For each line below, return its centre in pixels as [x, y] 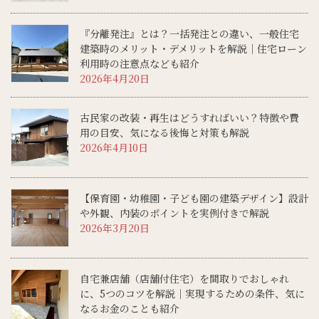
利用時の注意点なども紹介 [140, 63]
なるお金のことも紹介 [130, 308]
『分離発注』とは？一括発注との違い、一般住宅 [189, 33]
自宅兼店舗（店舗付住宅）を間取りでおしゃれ [184, 278]
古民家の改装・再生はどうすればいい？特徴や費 [189, 117]
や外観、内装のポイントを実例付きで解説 [174, 213]
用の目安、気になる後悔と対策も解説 [164, 132]
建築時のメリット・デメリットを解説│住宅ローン [193, 48]
